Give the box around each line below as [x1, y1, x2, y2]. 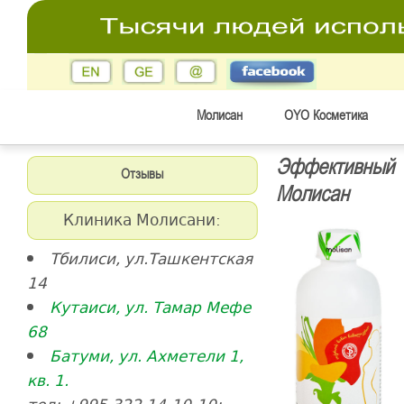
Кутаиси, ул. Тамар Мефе [49, 295, 251, 319]
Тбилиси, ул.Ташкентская [49, 246, 252, 271]
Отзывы [121, 166, 163, 183]
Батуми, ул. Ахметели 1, [49, 344, 243, 368]
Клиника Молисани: [63, 207, 221, 232]
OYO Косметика [283, 107, 368, 124]
